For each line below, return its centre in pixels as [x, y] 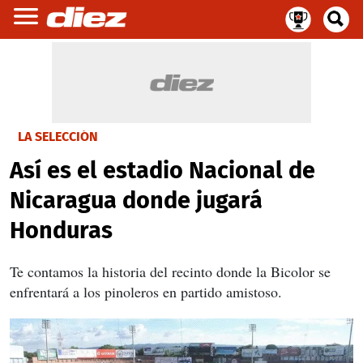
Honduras [61, 231]
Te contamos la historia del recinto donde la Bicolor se [170, 271]
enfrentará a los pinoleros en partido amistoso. [146, 292]
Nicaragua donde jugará [136, 201]
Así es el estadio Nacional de [162, 171]
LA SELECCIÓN [58, 137]
